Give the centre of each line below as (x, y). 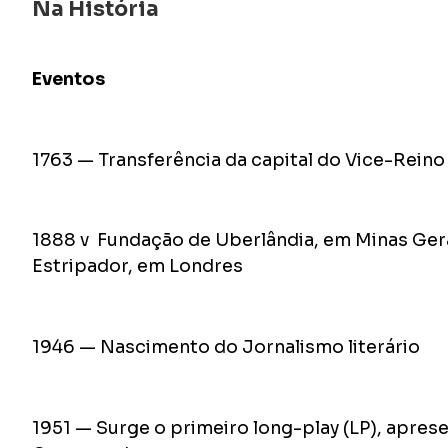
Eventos (68, 78)
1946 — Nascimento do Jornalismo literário (226, 347)
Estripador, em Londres (137, 266)
